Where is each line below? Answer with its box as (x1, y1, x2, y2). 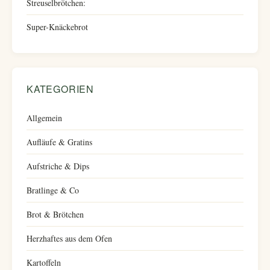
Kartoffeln (27, 257, 61, 268)
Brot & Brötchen (27, 209, 84, 220)
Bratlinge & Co (27, 184, 79, 196)
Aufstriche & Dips (27, 160, 89, 172)
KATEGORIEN (27, 82, 94, 96)
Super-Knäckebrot (27, 21, 88, 33)
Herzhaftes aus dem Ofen (27, 233, 112, 244)
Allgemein (27, 112, 62, 124)
